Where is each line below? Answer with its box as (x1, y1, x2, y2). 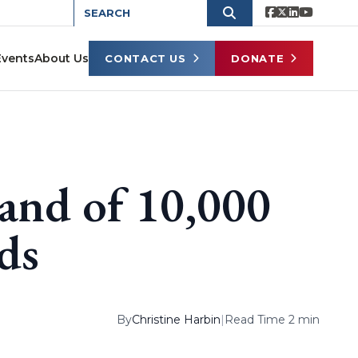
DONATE (231, 51, 284, 65)
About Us (34, 51, 89, 66)
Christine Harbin (131, 312, 221, 327)
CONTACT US (105, 51, 186, 65)
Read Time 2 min (224, 312, 320, 327)
